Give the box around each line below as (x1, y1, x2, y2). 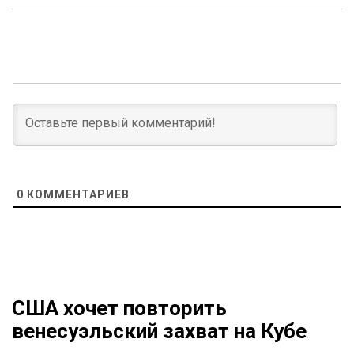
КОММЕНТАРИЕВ (24, 188, 130, 201)
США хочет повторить (12, 296, 227, 321)
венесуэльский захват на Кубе (12, 319, 307, 344)
